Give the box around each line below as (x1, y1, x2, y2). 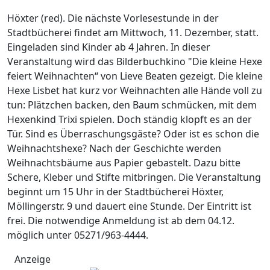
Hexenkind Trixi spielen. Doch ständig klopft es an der (7, 112, 252, 126)
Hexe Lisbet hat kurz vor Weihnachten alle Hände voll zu (7, 83, 262, 97)
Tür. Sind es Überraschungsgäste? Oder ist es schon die (7, 127, 259, 140)
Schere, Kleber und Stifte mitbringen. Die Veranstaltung (7, 170, 261, 184)
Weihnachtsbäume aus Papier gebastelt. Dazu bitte (7, 155, 240, 169)
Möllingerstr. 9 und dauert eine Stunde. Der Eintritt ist (7, 199, 251, 213)
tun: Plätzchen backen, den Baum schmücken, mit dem (7, 98, 257, 111)
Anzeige (14, 252, 51, 266)
